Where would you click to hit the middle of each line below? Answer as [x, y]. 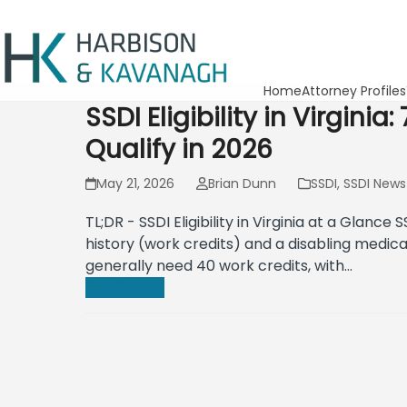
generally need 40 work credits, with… [219, 266]
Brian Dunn [242, 184]
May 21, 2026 [136, 184]
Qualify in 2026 [179, 149]
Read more [125, 288]
